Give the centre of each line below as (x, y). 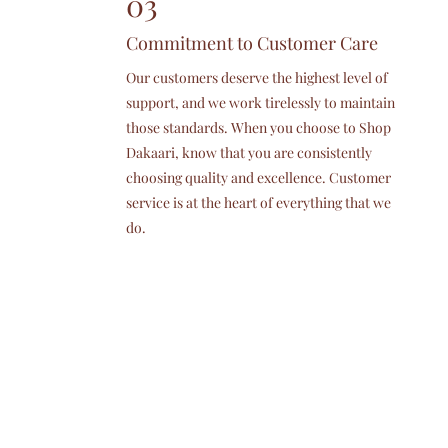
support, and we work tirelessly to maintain (260, 102)
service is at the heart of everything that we (258, 202)
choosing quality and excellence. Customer (258, 177)
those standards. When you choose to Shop (258, 127)
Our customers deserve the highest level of (256, 77)
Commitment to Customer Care (251, 43)
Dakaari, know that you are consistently (248, 152)
